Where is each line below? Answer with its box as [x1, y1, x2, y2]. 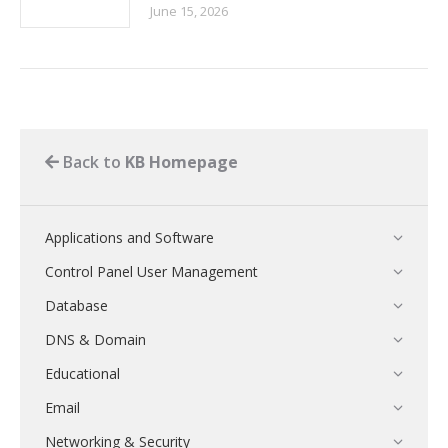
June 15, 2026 [150, 2, 228, 20]
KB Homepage [125, 151, 238, 173]
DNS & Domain [45, 330, 146, 349]
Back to [59, 151, 125, 173]
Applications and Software [45, 228, 214, 247]
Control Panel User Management [45, 262, 258, 281]
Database [45, 296, 108, 315]
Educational [45, 364, 120, 383]
